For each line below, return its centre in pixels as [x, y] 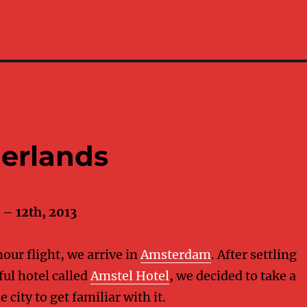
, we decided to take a [232, 276]
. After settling [254, 255]
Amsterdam [175, 255]
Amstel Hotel [130, 276]
